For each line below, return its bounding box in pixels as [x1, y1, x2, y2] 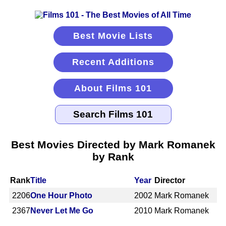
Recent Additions [72, 57, 154, 67]
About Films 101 [74, 83, 152, 93]
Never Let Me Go [30, 206, 93, 215]
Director [154, 176, 186, 185]
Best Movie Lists [73, 31, 153, 41]
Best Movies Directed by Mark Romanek [11, 138, 215, 150]
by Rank [92, 150, 134, 162]
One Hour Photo [30, 191, 92, 200]
